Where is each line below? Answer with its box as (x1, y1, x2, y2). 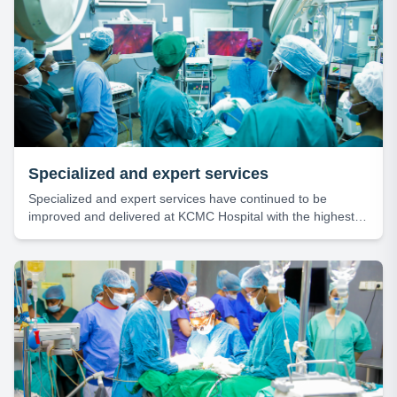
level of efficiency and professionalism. (28, 227, 244, 241)
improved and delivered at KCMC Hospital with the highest (28, 209, 354, 223)
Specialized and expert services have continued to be (28, 191, 327, 206)
